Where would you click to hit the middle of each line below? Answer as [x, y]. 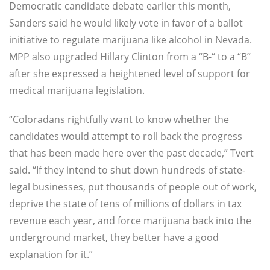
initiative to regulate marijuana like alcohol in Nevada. [130, 40]
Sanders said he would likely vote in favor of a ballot [126, 23]
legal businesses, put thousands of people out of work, [133, 187]
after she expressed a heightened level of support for [130, 74]
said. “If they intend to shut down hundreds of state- [127, 170]
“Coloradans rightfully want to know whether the [119, 120]
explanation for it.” [51, 255]
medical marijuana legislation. [77, 91]
